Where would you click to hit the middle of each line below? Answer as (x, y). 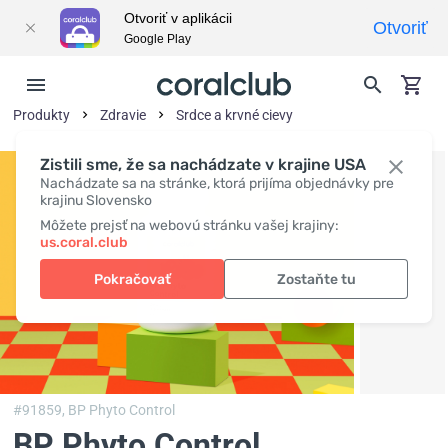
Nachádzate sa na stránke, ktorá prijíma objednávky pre (217, 183)
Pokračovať (132, 279)
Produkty (42, 115)
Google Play (157, 39)
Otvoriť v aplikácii (178, 18)
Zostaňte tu (316, 279)
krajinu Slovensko (96, 200)
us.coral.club (84, 242)
